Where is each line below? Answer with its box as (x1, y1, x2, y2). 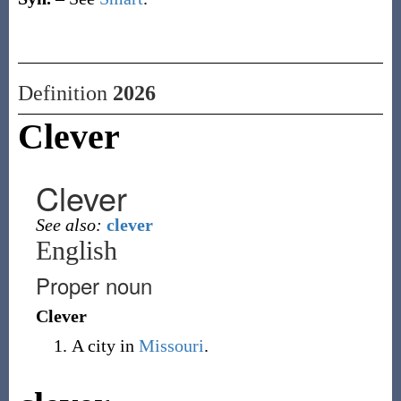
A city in (71, 336, 139, 355)
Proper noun (35, 269, 152, 301)
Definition (17, 81, 113, 105)
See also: (35, 215, 102, 235)
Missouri (138, 336, 204, 355)
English (35, 235, 117, 265)
